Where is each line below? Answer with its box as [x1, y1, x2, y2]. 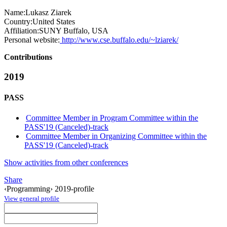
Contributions [4, 53, 52, 62]
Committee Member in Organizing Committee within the [26, 131, 207, 140]
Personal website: [4, 35, 60, 45]
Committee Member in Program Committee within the [26, 113, 199, 122]
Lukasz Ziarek [25, 8, 71, 17]
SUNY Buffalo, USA [39, 26, 108, 35]
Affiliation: [4, 26, 39, 35]
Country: [4, 17, 32, 26]
